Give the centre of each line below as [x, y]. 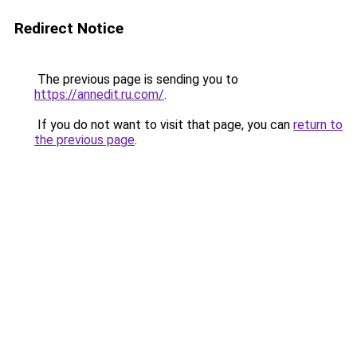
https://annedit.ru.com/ [99, 94]
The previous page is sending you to [136, 79]
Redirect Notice [69, 28]
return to [318, 125]
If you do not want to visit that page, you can [164, 125]
